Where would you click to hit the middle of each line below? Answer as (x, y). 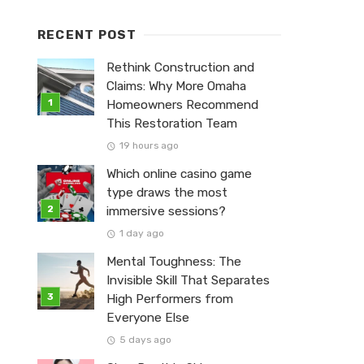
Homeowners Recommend (182, 105)
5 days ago (145, 340)
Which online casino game (179, 174)
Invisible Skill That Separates (188, 281)
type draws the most (167, 193)
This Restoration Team (172, 123)
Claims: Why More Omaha (176, 86)
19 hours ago (149, 146)
